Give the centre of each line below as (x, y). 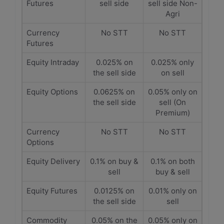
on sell (172, 73)
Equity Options (52, 92)
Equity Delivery (53, 161)
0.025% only (172, 62)
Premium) (172, 113)
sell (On (172, 102)
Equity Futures (52, 191)
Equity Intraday (53, 62)
